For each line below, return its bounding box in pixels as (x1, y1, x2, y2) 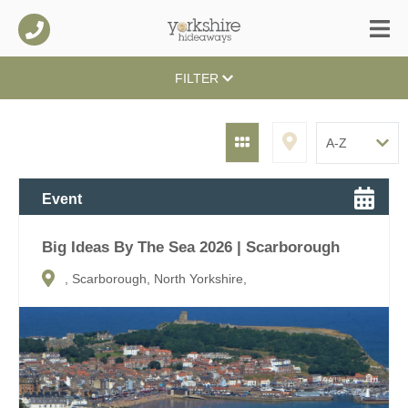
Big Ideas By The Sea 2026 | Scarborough (42, 238, 340, 256)
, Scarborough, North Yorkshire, (65, 271, 247, 287)
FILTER (174, 71, 222, 87)
